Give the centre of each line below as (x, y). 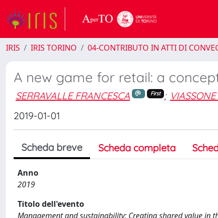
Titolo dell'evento (51, 204)
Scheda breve (52, 147)
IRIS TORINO (54, 48)
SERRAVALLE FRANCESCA (73, 95)
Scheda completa (137, 148)
